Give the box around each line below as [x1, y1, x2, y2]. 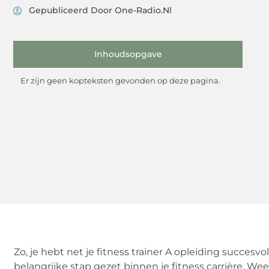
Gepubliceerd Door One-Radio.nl [29, 5, 172, 16]
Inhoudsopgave [94, 49, 162, 60]
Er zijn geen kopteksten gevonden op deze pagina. [20, 76, 220, 86]
